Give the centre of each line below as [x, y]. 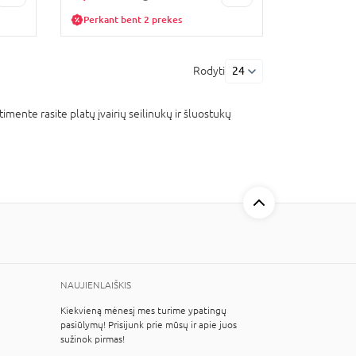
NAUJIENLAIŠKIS [96, 285]
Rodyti [209, 71]
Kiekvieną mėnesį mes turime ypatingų [143, 311]
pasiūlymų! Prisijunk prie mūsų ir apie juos [149, 325]
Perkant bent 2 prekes [133, 19]
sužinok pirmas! [93, 339]
